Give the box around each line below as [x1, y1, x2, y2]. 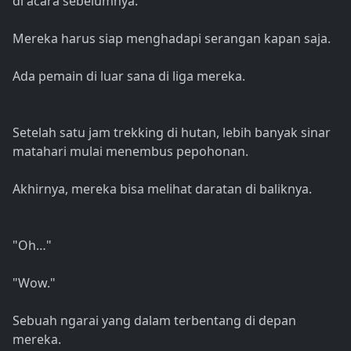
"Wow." [13, 274, 56, 292]
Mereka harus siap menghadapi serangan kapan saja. [13, 30, 331, 48]
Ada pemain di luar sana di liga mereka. [13, 67, 245, 85]
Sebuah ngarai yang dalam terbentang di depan [13, 312, 296, 330]
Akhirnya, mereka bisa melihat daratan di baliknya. [13, 180, 312, 198]
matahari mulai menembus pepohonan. [13, 143, 248, 161]
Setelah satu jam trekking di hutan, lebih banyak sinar [13, 124, 331, 142]
